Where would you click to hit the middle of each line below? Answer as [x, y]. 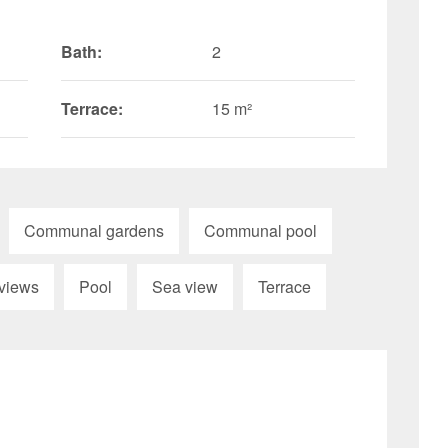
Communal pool [260, 230]
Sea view [185, 286]
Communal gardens [94, 230]
